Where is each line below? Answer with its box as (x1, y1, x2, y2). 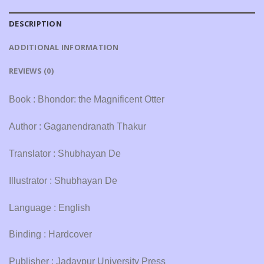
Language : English (9, 202, 90, 213)
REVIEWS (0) (9, 65, 54, 77)
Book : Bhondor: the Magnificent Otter (9, 94, 164, 105)
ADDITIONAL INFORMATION (9, 42, 119, 53)
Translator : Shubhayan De (9, 148, 121, 159)
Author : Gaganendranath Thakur (9, 121, 146, 132)
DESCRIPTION (9, 18, 62, 29)
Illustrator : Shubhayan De (9, 175, 117, 186)
